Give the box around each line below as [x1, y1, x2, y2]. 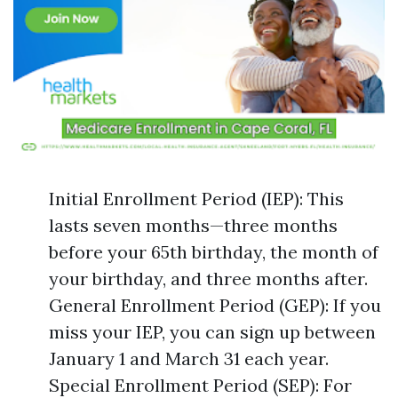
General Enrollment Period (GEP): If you [49, 294, 381, 316]
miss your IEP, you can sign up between [49, 321, 376, 343]
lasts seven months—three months [49, 214, 338, 236]
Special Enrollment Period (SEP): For [49, 374, 352, 396]
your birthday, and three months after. [49, 267, 368, 290]
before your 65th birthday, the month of [49, 241, 378, 263]
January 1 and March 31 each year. [49, 347, 329, 370]
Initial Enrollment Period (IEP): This [49, 187, 344, 210]
